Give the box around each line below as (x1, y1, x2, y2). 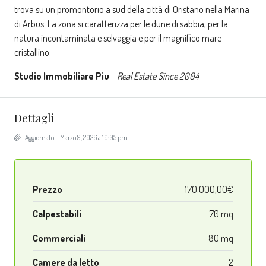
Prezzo (33, 183, 62, 196)
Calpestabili (33, 208, 81, 220)
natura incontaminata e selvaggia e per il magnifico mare (14, 32, 221, 45)
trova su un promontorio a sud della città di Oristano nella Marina (14, 4, 249, 16)
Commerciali (33, 232, 85, 245)
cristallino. (14, 46, 51, 59)
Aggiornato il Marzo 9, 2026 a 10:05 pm (24, 133, 128, 142)
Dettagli (14, 111, 54, 126)
